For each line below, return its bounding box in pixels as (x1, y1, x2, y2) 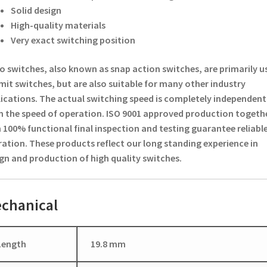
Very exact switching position (10, 34, 135, 46)
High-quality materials (10, 19, 105, 32)
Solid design (10, 4, 61, 17)
